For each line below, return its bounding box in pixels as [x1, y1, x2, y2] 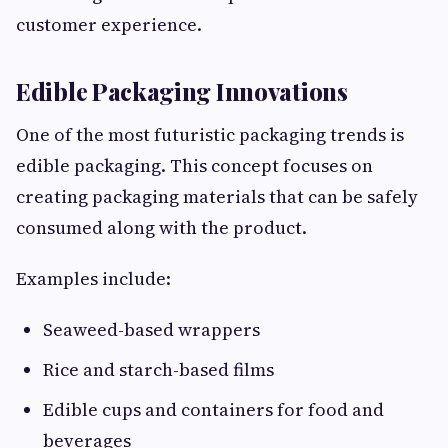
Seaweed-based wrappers [43, 317, 260, 343]
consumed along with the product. [16, 215, 307, 241]
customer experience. [16, 12, 202, 38]
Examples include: [16, 266, 171, 292]
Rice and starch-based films [43, 357, 274, 383]
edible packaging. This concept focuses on [16, 153, 373, 179]
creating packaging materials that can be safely [16, 184, 418, 210]
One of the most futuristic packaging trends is [16, 122, 404, 148]
